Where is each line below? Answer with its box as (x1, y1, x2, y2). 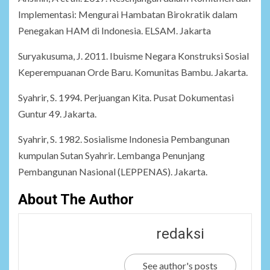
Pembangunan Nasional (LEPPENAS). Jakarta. (18, 166, 207, 178)
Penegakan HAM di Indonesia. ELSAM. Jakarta (18, 25, 211, 37)
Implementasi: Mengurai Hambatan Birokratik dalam (18, 8, 237, 20)
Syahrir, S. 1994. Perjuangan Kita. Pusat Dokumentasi (18, 92, 234, 104)
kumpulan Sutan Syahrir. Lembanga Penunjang (18, 149, 205, 162)
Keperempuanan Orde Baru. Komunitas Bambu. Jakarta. (18, 66, 248, 78)
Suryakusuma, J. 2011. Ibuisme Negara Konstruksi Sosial (18, 50, 249, 62)
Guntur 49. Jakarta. (18, 108, 96, 120)
